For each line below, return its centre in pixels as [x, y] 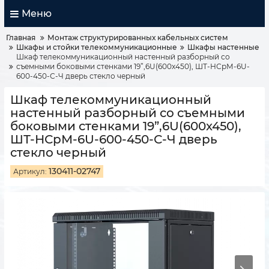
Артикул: [30, 171]
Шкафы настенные [223, 47]
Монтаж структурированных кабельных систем [138, 38]
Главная [21, 38]
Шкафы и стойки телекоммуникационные [97, 47]
